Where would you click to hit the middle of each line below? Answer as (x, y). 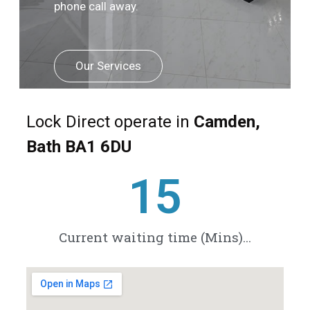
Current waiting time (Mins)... (155, 237)
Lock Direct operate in (110, 121)
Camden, (227, 121)
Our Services (108, 65)
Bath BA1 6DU (79, 146)
